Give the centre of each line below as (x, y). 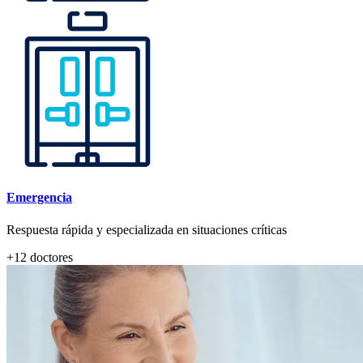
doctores (50, 257)
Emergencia (39, 198)
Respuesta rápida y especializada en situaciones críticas (147, 229)
